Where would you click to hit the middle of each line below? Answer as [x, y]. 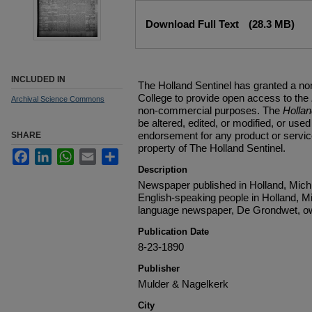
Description [163, 170]
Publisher [159, 268]
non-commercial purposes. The [210, 110]
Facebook [52, 154]
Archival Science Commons [58, 99]
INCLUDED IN [38, 79]
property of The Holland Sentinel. [212, 148]
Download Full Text [194, 24]
